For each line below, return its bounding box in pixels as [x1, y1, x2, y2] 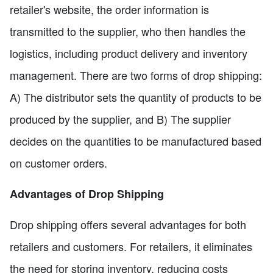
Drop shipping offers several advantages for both [10, 216, 246, 232]
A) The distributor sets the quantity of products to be [10, 88, 261, 105]
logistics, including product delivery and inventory [10, 44, 247, 61]
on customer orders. [10, 154, 107, 171]
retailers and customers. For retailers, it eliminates [10, 238, 252, 254]
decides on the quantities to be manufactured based [10, 132, 261, 149]
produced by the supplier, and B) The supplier [10, 110, 231, 127]
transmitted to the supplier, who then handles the [10, 23, 246, 39]
